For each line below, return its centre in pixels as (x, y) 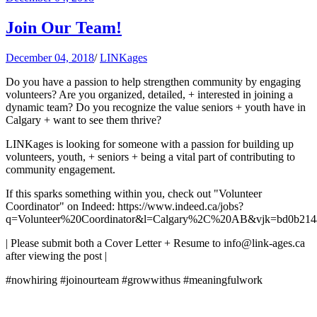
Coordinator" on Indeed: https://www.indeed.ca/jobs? (125, 207)
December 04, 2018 (50, 58)
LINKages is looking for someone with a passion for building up (150, 144)
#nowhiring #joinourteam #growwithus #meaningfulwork (134, 280)
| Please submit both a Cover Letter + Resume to (115, 243)
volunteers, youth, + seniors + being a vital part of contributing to (150, 157)
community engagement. (60, 170)
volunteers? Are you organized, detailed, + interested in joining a (149, 95)
